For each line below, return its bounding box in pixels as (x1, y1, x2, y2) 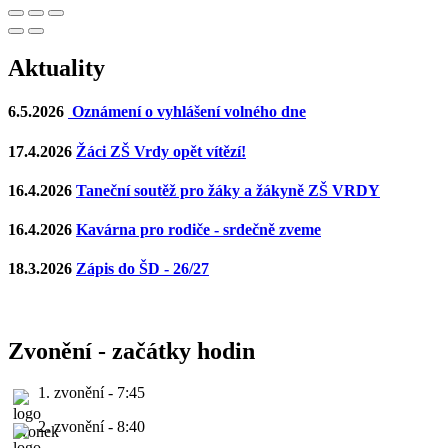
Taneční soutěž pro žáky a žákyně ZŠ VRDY (76, 181, 380, 199)
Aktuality (8, 55, 105, 82)
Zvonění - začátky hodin (8, 337, 255, 364)
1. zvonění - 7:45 (38, 384, 145, 402)
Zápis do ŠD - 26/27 (76, 260, 209, 278)
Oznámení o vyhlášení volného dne (68, 103, 306, 121)
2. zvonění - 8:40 (38, 418, 145, 436)
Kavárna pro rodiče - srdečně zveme (76, 221, 321, 239)
